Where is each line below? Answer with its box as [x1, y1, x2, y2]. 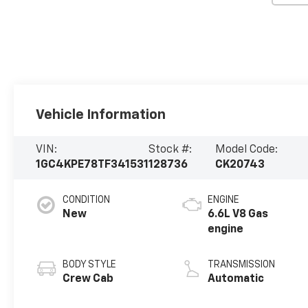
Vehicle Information [36, 107, 166, 122]
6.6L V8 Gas [208, 209, 269, 221]
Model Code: [215, 144, 278, 156]
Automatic [208, 274, 265, 285]
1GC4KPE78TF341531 [36, 159, 149, 171]
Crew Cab [63, 274, 114, 285]
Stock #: [148, 144, 192, 156]
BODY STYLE [63, 260, 117, 270]
